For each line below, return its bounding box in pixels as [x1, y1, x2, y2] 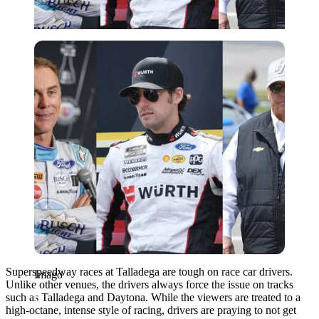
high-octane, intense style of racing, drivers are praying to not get [6, 303, 296, 316]
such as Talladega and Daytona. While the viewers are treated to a [6, 291, 300, 303]
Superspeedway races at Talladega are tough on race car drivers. [6, 265, 293, 278]
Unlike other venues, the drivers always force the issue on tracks [6, 278, 293, 291]
